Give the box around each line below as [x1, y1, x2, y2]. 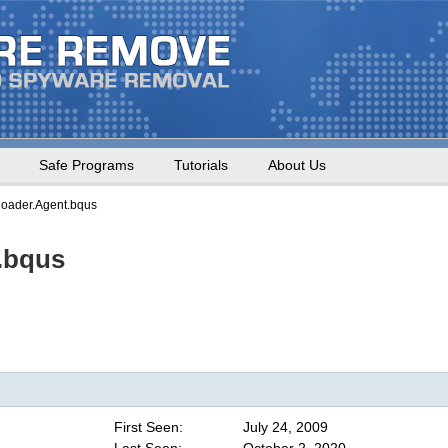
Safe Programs [39, 157, 134, 173]
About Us [268, 157, 326, 173]
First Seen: [113, 419, 183, 435]
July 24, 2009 [242, 419, 328, 435]
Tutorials [174, 157, 228, 173]
